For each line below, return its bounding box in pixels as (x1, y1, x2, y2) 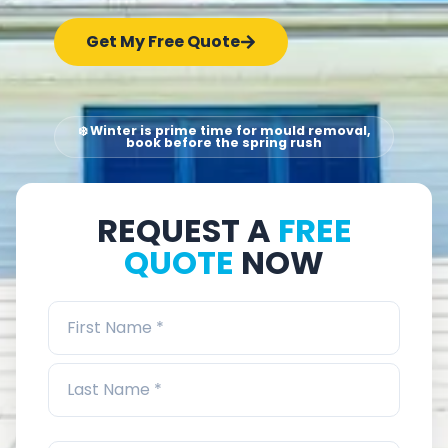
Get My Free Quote (86, 30, 240, 54)
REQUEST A (96, 208, 278, 254)
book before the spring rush (126, 134, 322, 152)
